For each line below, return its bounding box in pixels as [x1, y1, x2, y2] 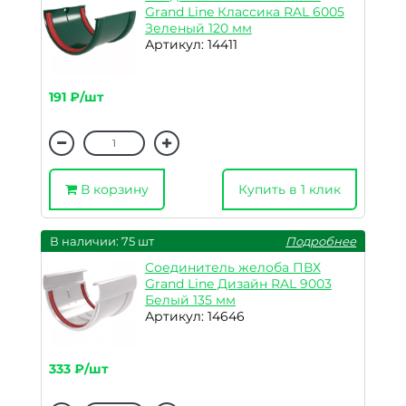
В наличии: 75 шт [49, 234, 154, 248]
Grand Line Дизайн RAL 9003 [144, 275, 332, 292]
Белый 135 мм [144, 292, 236, 308]
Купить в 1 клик [238, 181, 342, 198]
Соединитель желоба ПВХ [144, 259, 321, 275]
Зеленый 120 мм [144, 20, 252, 36]
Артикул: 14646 [144, 308, 245, 324]
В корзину [80, 181, 149, 198]
